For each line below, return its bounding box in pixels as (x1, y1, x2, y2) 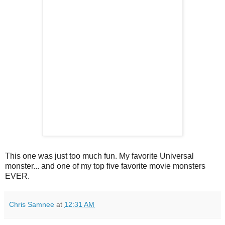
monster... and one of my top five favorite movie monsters (5, 162, 205, 171)
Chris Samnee (9, 200, 54, 209)
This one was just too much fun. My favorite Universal (5, 152, 194, 161)
